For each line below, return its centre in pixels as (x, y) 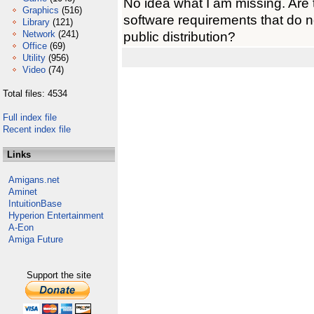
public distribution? (179, 36)
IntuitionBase (35, 204)
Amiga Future (36, 239)
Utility (34, 58)
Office (35, 46)
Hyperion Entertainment (56, 216)
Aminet (23, 192)
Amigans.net (34, 180)
